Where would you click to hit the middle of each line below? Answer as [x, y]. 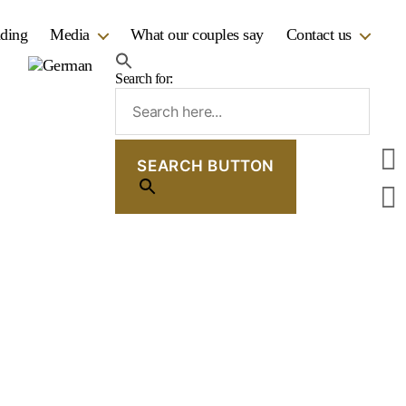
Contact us [319, 34]
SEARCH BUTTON [206, 165]
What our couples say [197, 34]
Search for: [144, 78]
